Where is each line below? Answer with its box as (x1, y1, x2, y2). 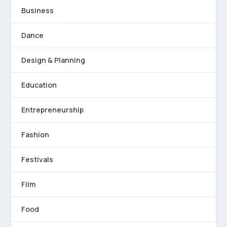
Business (21, 6, 54, 15)
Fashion (21, 130, 50, 139)
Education (21, 80, 57, 90)
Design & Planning (21, 55, 86, 65)
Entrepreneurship (21, 105, 84, 115)
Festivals (21, 155, 54, 164)
